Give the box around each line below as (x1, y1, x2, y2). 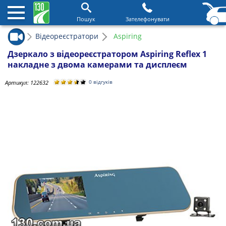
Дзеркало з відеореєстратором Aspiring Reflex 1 (8, 48, 207, 60)
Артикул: (5, 78, 30, 86)
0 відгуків (89, 79, 112, 85)
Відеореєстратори (35, 31, 98, 41)
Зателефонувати (125, 15, 169, 23)
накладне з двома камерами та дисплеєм (8, 59, 187, 70)
